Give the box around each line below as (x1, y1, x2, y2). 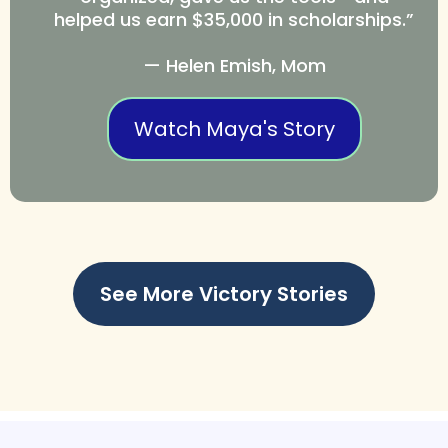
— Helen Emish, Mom (142, 52, 326, 78)
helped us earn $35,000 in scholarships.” (54, 6, 414, 32)
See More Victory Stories (100, 279, 348, 308)
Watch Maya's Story (133, 114, 335, 143)
